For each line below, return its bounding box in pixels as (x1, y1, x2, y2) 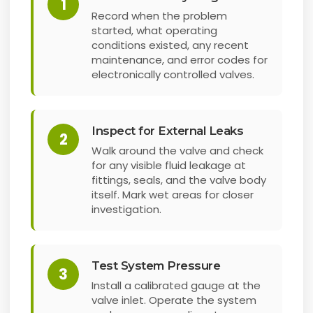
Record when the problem (92, 8, 228, 24)
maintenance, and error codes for (92, 52, 268, 68)
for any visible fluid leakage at (92, 158, 247, 173)
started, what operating (92, 23, 218, 38)
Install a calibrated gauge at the (92, 278, 261, 293)
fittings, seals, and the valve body (92, 173, 267, 188)
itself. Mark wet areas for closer (92, 187, 254, 203)
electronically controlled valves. (92, 67, 255, 82)
